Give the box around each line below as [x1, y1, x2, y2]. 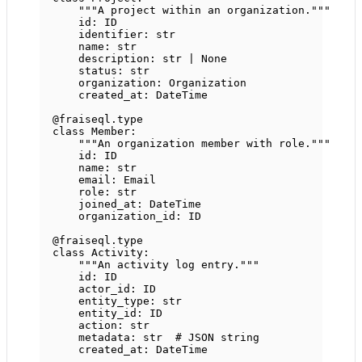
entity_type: [78, 295, 162, 308]
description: [78, 53, 162, 65]
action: [78, 319, 130, 332]
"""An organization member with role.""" [78, 137, 330, 150]
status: [78, 65, 130, 78]
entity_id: [78, 307, 149, 320]
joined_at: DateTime [78, 198, 201, 211]
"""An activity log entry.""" [78, 259, 259, 271]
